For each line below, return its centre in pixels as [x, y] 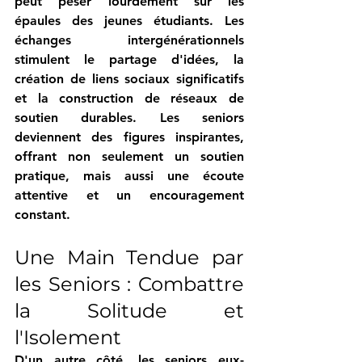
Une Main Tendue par [129, 258]
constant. [42, 215]
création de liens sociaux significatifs [129, 79]
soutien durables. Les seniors [129, 118]
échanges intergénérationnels [129, 40]
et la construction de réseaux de [129, 99]
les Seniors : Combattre [129, 284]
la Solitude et [129, 311]
